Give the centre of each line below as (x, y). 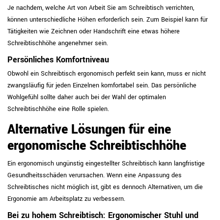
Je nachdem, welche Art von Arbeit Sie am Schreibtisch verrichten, (101, 8)
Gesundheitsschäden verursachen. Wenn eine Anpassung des (95, 175)
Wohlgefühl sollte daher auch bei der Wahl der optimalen (87, 97)
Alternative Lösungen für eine (89, 130)
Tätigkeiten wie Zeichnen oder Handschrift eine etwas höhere (94, 31)
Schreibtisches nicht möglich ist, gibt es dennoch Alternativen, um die (105, 187)
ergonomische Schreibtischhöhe (97, 146)
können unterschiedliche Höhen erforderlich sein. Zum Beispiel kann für (108, 20)
